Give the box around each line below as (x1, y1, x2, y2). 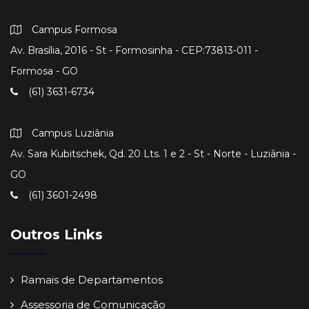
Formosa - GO (10, 65, 78, 78)
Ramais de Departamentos (21, 273, 163, 287)
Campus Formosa (32, 23, 117, 37)
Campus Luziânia (32, 127, 114, 140)
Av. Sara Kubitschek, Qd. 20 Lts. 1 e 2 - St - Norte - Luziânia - (10, 148, 296, 161)
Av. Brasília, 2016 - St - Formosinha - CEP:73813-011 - (10, 44, 258, 57)
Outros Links (10, 226, 103, 243)
